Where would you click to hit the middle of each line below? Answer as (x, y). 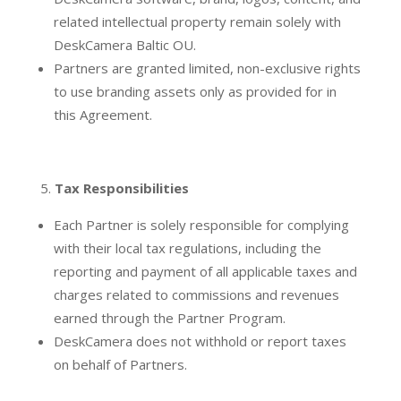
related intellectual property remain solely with (197, 22)
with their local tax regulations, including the (187, 248)
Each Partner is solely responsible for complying (201, 225)
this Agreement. (102, 115)
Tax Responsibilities (121, 188)
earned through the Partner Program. (169, 318)
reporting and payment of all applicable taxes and (205, 272)
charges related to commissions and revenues (196, 295)
